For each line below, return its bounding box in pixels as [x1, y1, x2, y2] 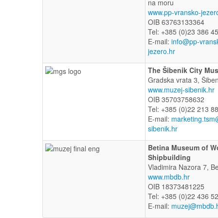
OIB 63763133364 [148, 17, 204, 27]
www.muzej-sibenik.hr [148, 84, 215, 94]
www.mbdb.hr [148, 171, 190, 182]
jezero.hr [148, 46, 175, 56]
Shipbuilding [148, 152, 191, 162]
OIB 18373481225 [148, 181, 204, 191]
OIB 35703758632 [148, 94, 204, 104]
